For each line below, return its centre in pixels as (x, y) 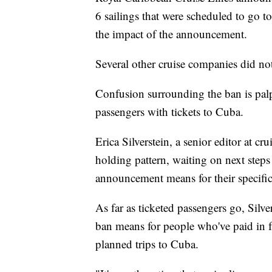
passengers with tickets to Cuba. (169, 112)
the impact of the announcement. (171, 34)
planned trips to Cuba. (147, 244)
